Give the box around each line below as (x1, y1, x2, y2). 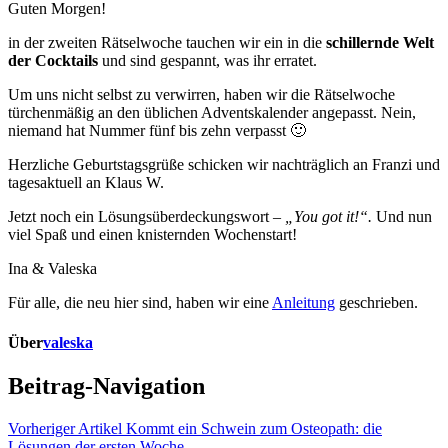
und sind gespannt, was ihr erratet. (98, 52, 317, 70)
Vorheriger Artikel (8, 419, 122, 437)
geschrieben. (335, 294, 418, 312)
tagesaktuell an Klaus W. (8, 174, 164, 192)
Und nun (376, 208, 432, 226)
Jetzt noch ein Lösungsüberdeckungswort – (8, 208, 285, 226)
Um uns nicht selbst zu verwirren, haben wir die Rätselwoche (8, 86, 395, 104)
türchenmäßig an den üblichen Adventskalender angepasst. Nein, (8, 104, 416, 122)
